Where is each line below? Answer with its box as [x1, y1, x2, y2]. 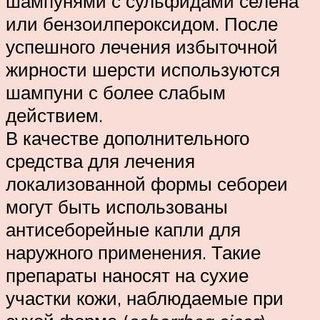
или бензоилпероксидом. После [6, 11, 278, 35]
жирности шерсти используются [6, 57, 280, 81]
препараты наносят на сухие [6, 263, 249, 286]
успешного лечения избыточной [6, 34, 278, 58]
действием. [6, 103, 103, 126]
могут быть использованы [6, 194, 228, 218]
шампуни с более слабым [6, 80, 226, 104]
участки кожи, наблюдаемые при [6, 286, 284, 309]
